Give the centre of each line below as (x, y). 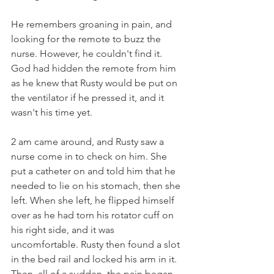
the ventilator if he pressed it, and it (89, 97)
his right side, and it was (64, 229)
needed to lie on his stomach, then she (97, 185)
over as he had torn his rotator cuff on (94, 215)
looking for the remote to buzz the (87, 39)
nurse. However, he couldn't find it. (88, 53)
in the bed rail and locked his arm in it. (95, 259)
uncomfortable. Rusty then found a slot (97, 244)
